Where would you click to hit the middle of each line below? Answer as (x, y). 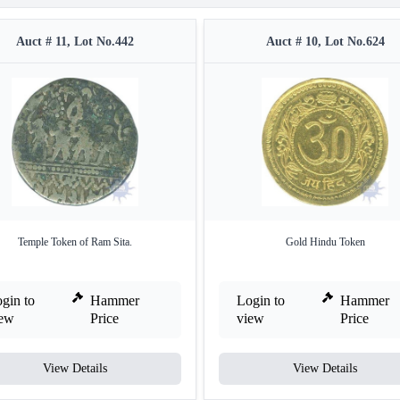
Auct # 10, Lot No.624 (325, 42)
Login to (261, 300)
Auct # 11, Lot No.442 (75, 42)
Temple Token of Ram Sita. (75, 242)
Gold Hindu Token (325, 242)
